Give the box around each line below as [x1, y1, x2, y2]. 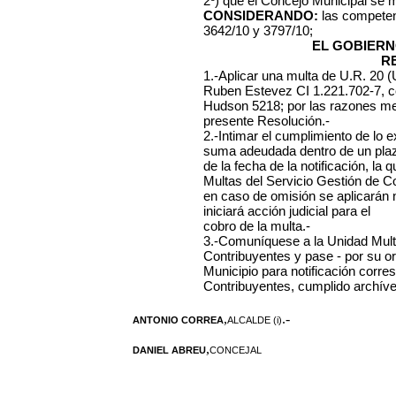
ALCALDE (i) [227, 315, 282, 325]
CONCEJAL [209, 345, 262, 355]
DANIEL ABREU [133, 345, 206, 355]
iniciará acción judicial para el [203, 203, 370, 218]
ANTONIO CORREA [133, 315, 224, 325]
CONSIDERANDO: [203, 8, 318, 23]
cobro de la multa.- [203, 218, 310, 233]
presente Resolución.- [203, 113, 330, 128]
